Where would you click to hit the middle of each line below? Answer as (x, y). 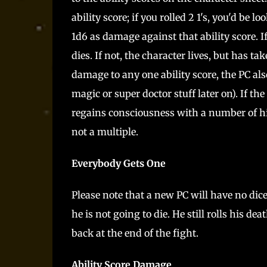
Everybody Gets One (118, 163)
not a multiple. (106, 131)
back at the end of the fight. (135, 233)
